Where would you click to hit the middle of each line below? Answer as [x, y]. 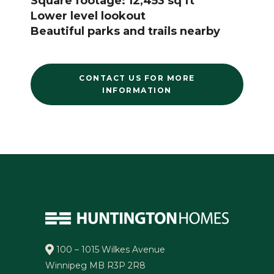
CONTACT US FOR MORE [137, 78]
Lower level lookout [88, 16]
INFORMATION [137, 91]
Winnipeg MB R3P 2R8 [95, 266]
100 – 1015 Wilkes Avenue [109, 250]
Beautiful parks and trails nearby [125, 31]
